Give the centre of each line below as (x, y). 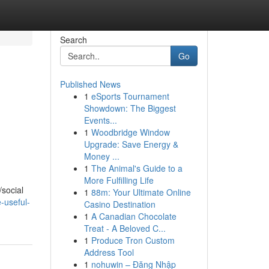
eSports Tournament (130, 96)
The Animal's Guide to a (137, 168)
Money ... (101, 156)
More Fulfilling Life (119, 180)
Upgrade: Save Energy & (131, 144)
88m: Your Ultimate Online (141, 192)
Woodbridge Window (130, 132)
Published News (90, 84)
